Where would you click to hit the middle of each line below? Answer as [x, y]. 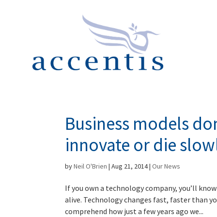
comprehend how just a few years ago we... [134, 211]
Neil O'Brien [91, 166]
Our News [166, 166]
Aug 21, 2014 [130, 166]
